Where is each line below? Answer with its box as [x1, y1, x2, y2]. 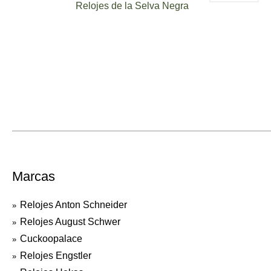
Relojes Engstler [20, 250, 91, 261]
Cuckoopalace [20, 233, 82, 244]
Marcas [12, 169, 55, 184]
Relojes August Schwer [20, 217, 120, 227]
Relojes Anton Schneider [20, 200, 127, 210]
